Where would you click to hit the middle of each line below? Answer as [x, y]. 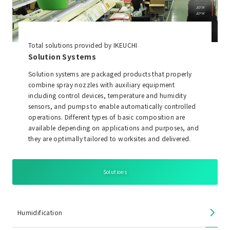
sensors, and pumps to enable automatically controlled [112, 106]
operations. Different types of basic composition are [107, 117]
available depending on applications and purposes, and [113, 128]
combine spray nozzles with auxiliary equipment [101, 85]
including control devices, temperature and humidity [107, 95]
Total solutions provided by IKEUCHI [83, 45]
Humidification [40, 213]
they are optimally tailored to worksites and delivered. [109, 139]
